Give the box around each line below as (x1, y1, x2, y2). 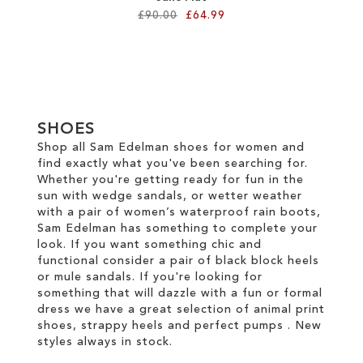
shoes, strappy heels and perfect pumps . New (37, 319, 322, 331)
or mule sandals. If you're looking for (37, 271, 263, 283)
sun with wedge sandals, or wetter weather (37, 190, 302, 202)
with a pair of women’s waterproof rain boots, (37, 206, 321, 218)
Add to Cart (192, 49, 260, 60)
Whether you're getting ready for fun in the (37, 173, 304, 186)
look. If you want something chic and (37, 238, 262, 250)
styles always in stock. (37, 335, 173, 348)
